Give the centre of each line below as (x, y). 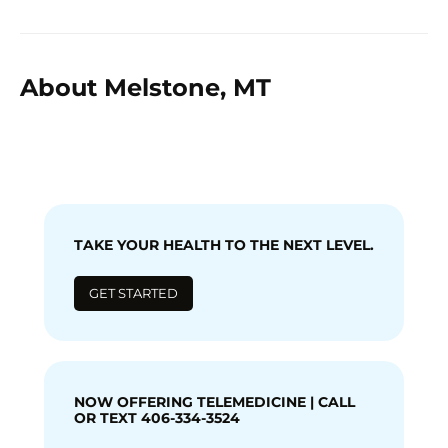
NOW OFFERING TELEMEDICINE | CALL (214, 401)
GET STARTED (133, 292)
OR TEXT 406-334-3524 (157, 417)
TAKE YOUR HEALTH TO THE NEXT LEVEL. (224, 244)
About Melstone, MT (145, 87)
